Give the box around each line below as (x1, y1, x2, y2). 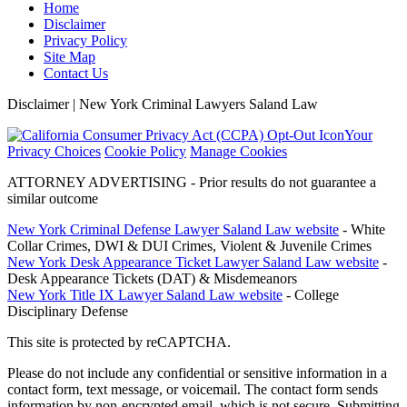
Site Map (44, 48, 95, 65)
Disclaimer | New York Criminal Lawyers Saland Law (7, 95, 318, 112)
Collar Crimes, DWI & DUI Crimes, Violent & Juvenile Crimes (7, 237, 372, 253)
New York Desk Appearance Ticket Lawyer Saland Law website (7, 253, 379, 270)
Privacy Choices (7, 143, 101, 159)
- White (339, 221, 385, 237)
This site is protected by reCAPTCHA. (7, 333, 231, 350)
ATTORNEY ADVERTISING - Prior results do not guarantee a (7, 174, 376, 190)
